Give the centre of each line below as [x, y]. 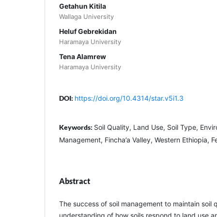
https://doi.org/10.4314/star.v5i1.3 [129, 98]
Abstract [75, 181]
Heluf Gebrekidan [88, 31]
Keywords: [77, 127]
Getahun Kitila [83, 6]
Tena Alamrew [83, 56]
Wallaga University [86, 16]
